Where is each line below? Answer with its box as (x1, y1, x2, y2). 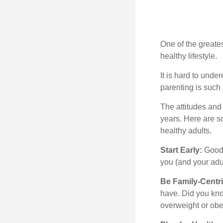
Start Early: (160, 146, 202, 154)
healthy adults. (160, 126, 212, 135)
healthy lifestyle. (160, 52, 217, 60)
